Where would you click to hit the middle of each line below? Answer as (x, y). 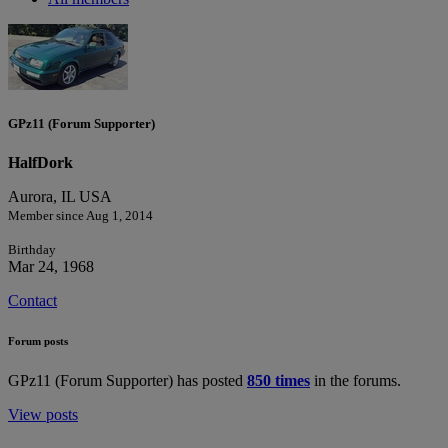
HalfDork (40, 163)
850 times (278, 381)
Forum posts (38, 341)
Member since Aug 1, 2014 (80, 216)
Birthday (32, 250)
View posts (43, 415)
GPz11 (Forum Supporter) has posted (127, 381)
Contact (32, 301)
